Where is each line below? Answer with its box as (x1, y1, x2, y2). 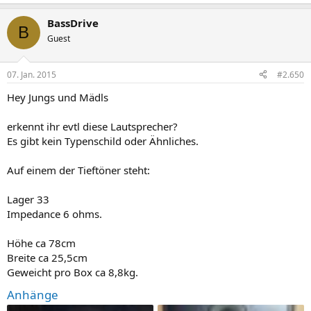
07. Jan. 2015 (7, 68, 56, 81)
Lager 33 (7, 192, 49, 206)
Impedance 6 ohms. (7, 206, 102, 221)
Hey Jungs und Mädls (7, 90, 108, 104)
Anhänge (7, 286, 58, 303)
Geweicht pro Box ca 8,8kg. (7, 264, 138, 279)
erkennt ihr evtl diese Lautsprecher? (7, 119, 178, 133)
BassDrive (47, 16, 99, 30)
